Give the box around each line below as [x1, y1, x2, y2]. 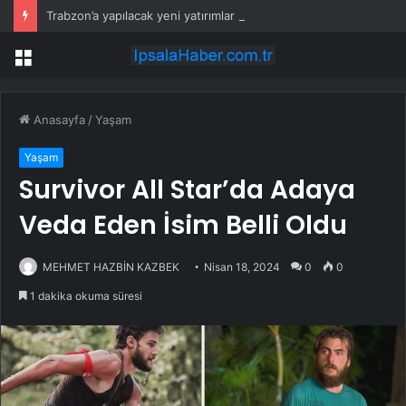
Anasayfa [30, 112, 85, 128]
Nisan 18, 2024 [204, 260, 280, 275]
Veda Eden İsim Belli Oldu [19, 208, 347, 244]
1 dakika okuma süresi [27, 289, 142, 304]
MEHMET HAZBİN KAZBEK [43, 260, 179, 275]
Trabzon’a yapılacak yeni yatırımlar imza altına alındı [46, 8, 330, 23]
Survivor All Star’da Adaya [19, 172, 355, 208]
